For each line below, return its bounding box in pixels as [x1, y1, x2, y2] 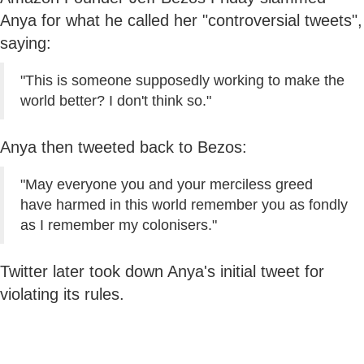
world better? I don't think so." [20, 92, 211, 109]
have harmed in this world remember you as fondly [20, 196, 348, 213]
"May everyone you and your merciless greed [20, 175, 313, 193]
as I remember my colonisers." [20, 216, 217, 233]
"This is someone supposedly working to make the [20, 71, 344, 89]
